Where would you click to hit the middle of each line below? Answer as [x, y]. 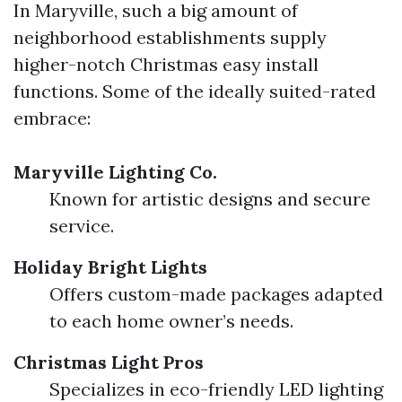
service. [82, 226]
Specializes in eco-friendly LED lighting [216, 389]
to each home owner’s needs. [171, 321]
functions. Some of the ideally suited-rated [195, 91]
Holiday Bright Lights [110, 267]
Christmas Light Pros [109, 362]
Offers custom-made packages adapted [216, 294]
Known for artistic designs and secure [210, 199]
